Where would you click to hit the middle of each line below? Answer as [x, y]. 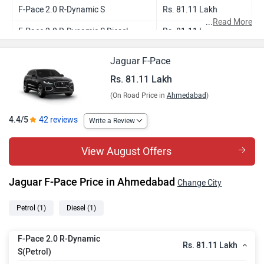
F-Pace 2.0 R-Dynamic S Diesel [73, 32]
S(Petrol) [34, 252]
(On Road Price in [138, 95]
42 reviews [58, 120]
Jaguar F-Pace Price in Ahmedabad [93, 182]
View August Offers [126, 151]
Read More [232, 22]
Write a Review [112, 121]
